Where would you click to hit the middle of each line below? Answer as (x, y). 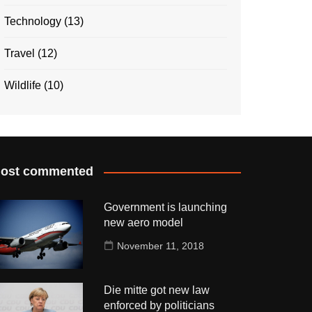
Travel (19, 53)
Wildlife (23, 85)
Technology (33, 21)
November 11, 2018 (160, 246)
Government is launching (165, 207)
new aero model (143, 223)
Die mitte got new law (156, 290)
